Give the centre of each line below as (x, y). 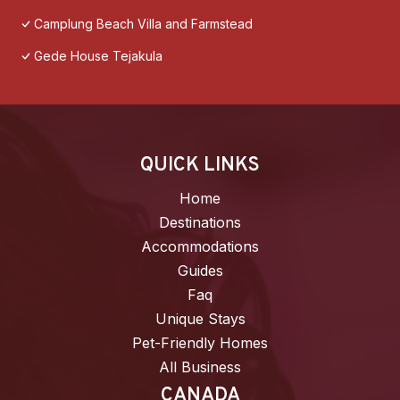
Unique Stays (200, 319)
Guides (200, 271)
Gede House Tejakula (98, 56)
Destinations (200, 223)
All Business (200, 367)
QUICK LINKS (200, 166)
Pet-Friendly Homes (200, 343)
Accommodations (200, 247)
